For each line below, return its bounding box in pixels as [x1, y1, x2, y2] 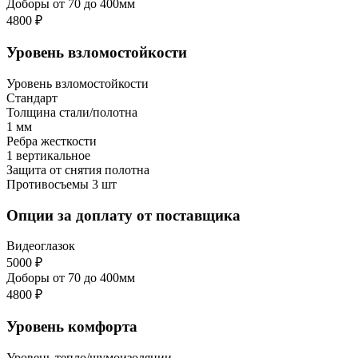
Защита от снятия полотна [6, 162, 149, 177]
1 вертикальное [6, 148, 90, 162]
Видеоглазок [6, 239, 75, 253]
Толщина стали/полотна [6, 105, 137, 119]
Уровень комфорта [6, 317, 137, 335]
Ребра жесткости [6, 133, 97, 148]
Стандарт [6, 90, 58, 105]
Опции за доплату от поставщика [6, 206, 241, 224]
